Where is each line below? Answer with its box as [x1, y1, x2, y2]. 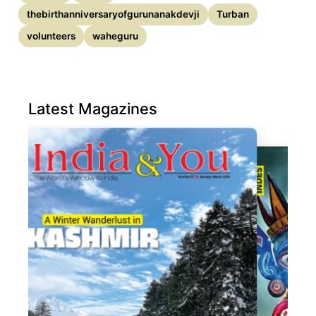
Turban [217, 8, 250, 20]
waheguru [92, 30, 139, 42]
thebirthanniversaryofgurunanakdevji [27, 8, 200, 20]
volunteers [27, 30, 76, 42]
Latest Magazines [28, 99, 158, 119]
